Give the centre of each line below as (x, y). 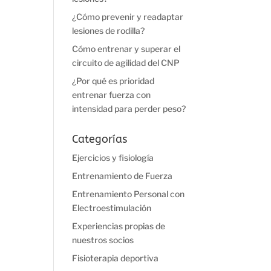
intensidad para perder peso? (129, 109)
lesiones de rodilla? (109, 31)
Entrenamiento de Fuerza (122, 176)
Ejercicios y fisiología (113, 158)
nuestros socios (103, 240)
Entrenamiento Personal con (129, 194)
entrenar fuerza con (112, 95)
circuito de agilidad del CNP (126, 63)
